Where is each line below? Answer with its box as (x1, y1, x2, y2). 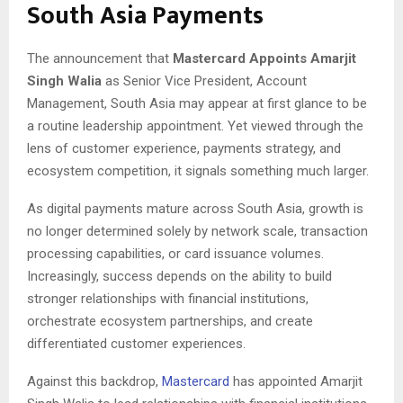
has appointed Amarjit (229, 373, 363, 390)
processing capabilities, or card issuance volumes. (27, 246, 324, 263)
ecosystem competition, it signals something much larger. (27, 163, 369, 180)
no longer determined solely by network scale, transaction (27, 223, 368, 240)
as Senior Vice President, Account (102, 73, 307, 90)
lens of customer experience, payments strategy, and (27, 140, 341, 157)
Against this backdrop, (27, 373, 162, 390)
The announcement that (27, 50, 173, 67)
